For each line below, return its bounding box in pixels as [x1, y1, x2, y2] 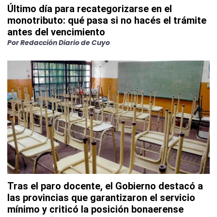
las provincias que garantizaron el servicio [7, 192, 195, 204]
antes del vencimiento [7, 26, 105, 38]
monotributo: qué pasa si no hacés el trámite [7, 15, 206, 27]
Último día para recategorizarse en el [7, 3, 172, 15]
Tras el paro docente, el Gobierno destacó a [7, 180, 203, 192]
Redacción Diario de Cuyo [20, 38, 110, 48]
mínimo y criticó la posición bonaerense [7, 203, 184, 216]
